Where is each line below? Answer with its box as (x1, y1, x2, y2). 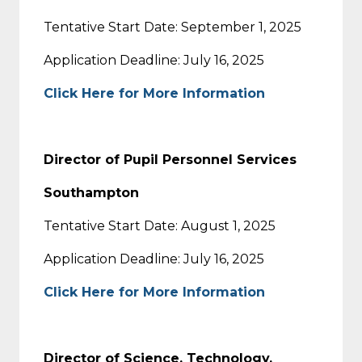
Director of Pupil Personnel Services (44, 151, 297, 167)
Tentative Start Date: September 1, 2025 (44, 19, 301, 35)
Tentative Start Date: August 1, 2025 (44, 217, 276, 234)
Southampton (44, 184, 139, 200)
